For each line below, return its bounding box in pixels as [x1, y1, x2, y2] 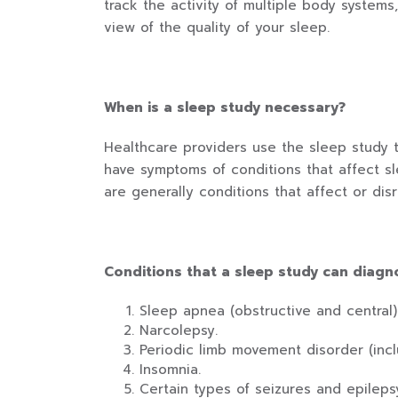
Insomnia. [139, 360, 201, 379]
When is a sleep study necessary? [104, 98, 346, 117]
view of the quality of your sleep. [104, 18, 330, 37]
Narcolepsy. [139, 321, 218, 340]
